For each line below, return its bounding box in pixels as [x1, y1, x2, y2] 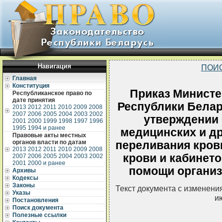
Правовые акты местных [12, 132, 86, 139]
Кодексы [12, 174, 38, 181]
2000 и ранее [28, 160, 65, 166]
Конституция [12, 82, 50, 89]
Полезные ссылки [12, 212, 66, 219]
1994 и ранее [28, 124, 65, 131]
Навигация [38, 62, 71, 70]
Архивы [12, 167, 36, 174]
